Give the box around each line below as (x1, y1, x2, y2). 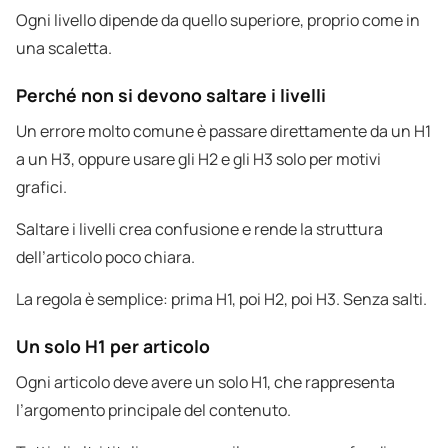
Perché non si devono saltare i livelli (16, 83, 326, 108)
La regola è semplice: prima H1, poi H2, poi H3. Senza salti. (16, 288, 427, 311)
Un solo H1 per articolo (16, 334, 210, 359)
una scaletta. (16, 37, 112, 60)
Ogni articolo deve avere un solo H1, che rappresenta (16, 371, 395, 394)
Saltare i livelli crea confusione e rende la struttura (16, 218, 383, 241)
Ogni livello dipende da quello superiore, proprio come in (16, 9, 420, 32)
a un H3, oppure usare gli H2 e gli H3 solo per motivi (16, 148, 381, 171)
